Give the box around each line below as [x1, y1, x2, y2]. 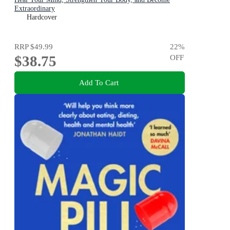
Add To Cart [79, 78, 119, 87]
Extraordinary [14, 4, 55, 12]
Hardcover [27, 13, 57, 21]
